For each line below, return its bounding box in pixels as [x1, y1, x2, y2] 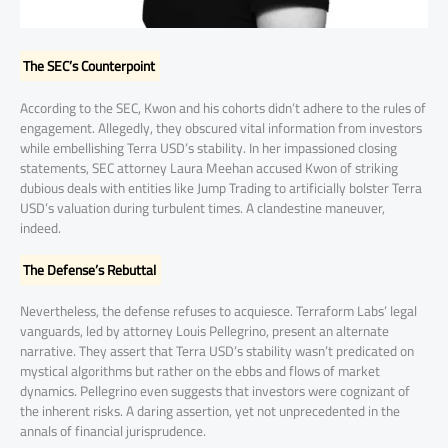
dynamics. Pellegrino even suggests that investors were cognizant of [20, 378, 410, 405]
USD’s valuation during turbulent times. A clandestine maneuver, [20, 194, 385, 221]
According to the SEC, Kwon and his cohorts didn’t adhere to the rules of [20, 94, 426, 121]
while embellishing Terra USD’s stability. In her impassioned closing [20, 134, 397, 161]
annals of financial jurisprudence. [20, 418, 206, 445]
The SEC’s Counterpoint [23, 52, 155, 79]
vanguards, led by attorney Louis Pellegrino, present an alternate [20, 318, 389, 345]
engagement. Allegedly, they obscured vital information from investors [20, 114, 422, 141]
